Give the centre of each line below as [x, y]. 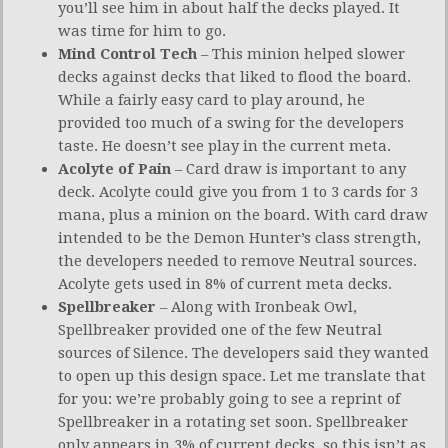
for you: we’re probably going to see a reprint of [229, 399]
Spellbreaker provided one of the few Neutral [220, 330]
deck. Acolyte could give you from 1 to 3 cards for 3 [238, 192]
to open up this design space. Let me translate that [242, 376]
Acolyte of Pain [114, 169]
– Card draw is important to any [288, 169]
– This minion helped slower [301, 54]
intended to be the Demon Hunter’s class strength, [239, 238]
